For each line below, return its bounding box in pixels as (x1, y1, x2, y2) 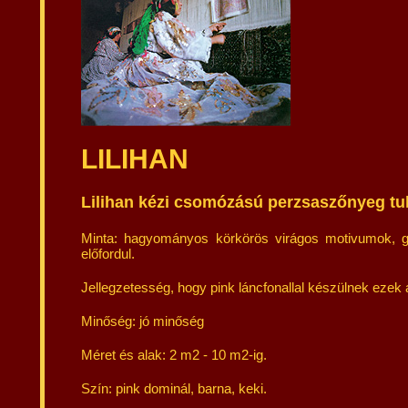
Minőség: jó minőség (81, 313, 204, 329)
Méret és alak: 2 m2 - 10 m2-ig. (81, 347, 267, 362)
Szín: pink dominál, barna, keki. (81, 381, 267, 396)
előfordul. (81, 246, 135, 261)
